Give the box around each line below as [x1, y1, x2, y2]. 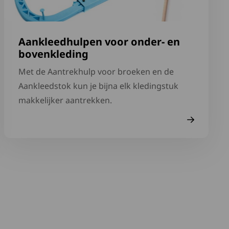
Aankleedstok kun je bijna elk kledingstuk [18, 80, 178, 91]
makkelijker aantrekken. [18, 95, 112, 106]
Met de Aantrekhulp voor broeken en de [18, 66, 174, 77]
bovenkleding [18, 47, 88, 61]
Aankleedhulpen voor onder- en [18, 35, 180, 49]
